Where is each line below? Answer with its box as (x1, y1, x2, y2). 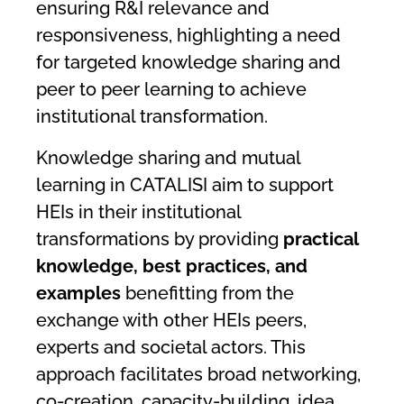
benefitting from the (125, 282, 294, 305)
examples (36, 282, 125, 305)
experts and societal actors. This (36, 336, 306, 359)
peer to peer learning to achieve (36, 78, 307, 101)
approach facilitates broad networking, (36, 363, 361, 386)
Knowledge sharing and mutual (36, 147, 300, 170)
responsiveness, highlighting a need (36, 24, 341, 47)
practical (283, 228, 358, 251)
